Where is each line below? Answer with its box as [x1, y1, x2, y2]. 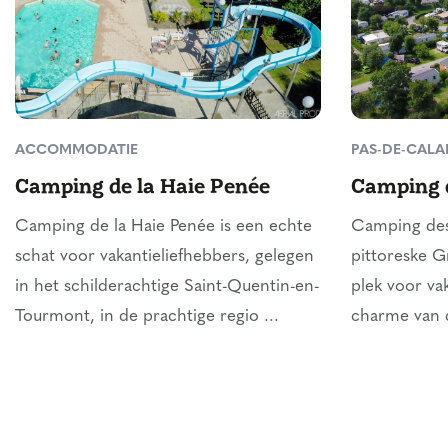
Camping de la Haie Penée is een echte [15, 217, 312, 235]
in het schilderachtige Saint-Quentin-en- [15, 277, 319, 295]
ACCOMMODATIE [15, 142, 138, 158]
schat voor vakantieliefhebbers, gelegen [15, 247, 314, 265]
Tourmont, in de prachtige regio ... [15, 307, 279, 325]
